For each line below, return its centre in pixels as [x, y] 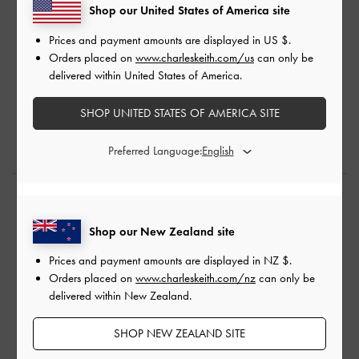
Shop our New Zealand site [162, 231]
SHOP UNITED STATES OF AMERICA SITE [179, 113]
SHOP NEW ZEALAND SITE [179, 333]
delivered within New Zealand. [120, 295]
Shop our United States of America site [190, 10]
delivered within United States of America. [145, 75]
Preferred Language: [155, 150]
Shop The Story [179, 206]
